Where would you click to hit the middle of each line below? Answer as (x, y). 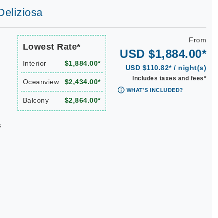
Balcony (36, 100)
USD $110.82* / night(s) (166, 68)
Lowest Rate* (52, 47)
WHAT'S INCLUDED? (155, 90)
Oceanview (41, 82)
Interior (35, 63)
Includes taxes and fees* (169, 78)
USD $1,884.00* (163, 54)
